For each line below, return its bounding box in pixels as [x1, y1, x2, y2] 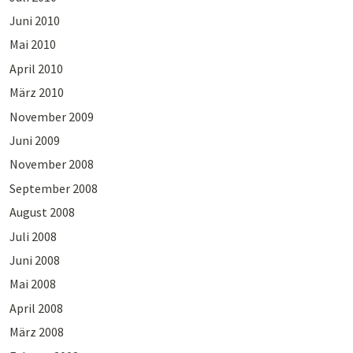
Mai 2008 [9, 276, 56, 292]
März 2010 [9, 84, 64, 101]
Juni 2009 [9, 132, 60, 148]
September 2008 [9, 180, 98, 196]
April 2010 [9, 60, 63, 76]
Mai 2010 [9, 36, 56, 53]
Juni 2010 [9, 13, 60, 29]
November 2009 [9, 108, 94, 124]
